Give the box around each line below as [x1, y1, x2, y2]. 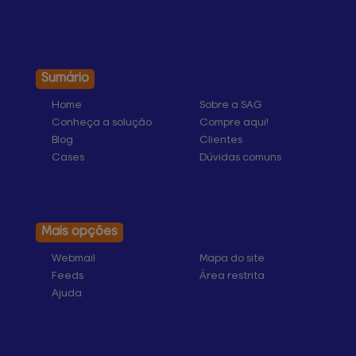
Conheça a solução [52, 118, 152, 129]
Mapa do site [199, 253, 265, 265]
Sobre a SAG [199, 100, 261, 111]
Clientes [199, 135, 242, 146]
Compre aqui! [199, 118, 269, 129]
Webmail [52, 253, 95, 265]
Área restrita [199, 271, 265, 282]
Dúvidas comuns [199, 153, 281, 164]
